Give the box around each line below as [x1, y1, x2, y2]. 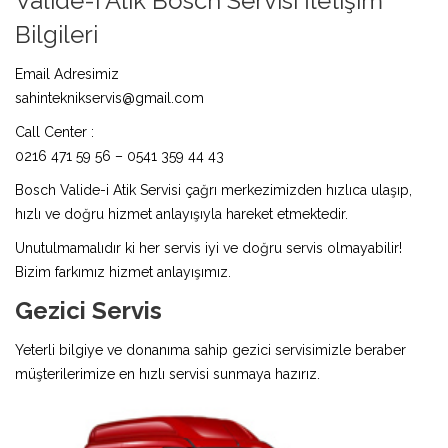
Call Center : [15, 123, 94, 140]
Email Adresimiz [15, 65, 119, 82]
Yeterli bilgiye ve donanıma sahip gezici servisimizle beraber [15, 341, 406, 358]
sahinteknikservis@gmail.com [15, 89, 204, 106]
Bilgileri [15, 19, 98, 49]
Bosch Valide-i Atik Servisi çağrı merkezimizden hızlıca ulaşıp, [15, 181, 412, 198]
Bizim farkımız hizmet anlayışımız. [15, 263, 231, 280]
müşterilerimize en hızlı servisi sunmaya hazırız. [15, 365, 320, 382]
